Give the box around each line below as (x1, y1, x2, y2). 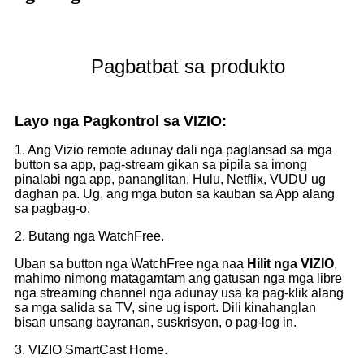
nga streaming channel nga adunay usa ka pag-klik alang (15, 285, 344, 300)
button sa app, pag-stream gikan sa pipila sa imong (15, 157, 307, 171)
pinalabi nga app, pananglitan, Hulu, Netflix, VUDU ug (15, 171, 326, 186)
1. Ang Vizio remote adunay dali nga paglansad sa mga (15, 142, 332, 157)
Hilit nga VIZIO (247, 256, 334, 271)
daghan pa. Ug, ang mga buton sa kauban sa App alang (15, 186, 335, 201)
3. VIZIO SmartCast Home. (15, 342, 167, 357)
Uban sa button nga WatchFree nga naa (15, 256, 247, 271)
